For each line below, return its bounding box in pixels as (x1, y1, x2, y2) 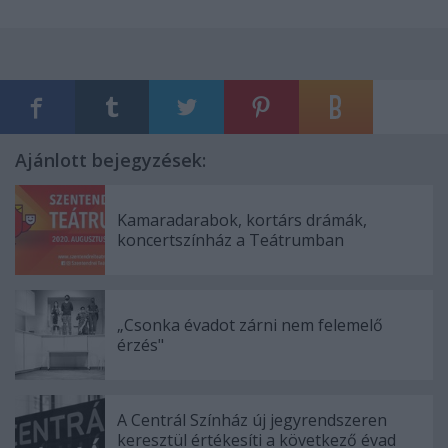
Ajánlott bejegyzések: (15, 147, 206, 172)
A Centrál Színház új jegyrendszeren (117, 408, 387, 431)
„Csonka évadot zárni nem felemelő (117, 313, 383, 336)
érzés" (117, 333, 164, 356)
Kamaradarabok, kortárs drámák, (117, 208, 367, 231)
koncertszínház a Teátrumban (117, 228, 344, 251)
